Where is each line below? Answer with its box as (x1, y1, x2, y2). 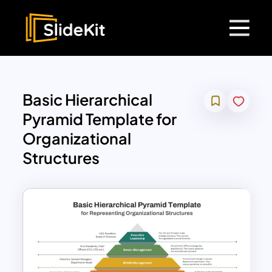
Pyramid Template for (22, 109, 177, 129)
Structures (22, 148, 100, 168)
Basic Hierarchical (22, 90, 153, 110)
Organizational (22, 129, 132, 149)
